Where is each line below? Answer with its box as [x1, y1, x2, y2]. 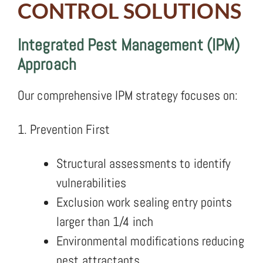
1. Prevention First [18, 120, 110, 137]
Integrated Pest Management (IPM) [18, 34, 240, 55]
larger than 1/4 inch [56, 213, 154, 230]
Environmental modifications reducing [56, 232, 244, 249]
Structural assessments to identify [56, 154, 231, 171]
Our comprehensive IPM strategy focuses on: [18, 86, 238, 103]
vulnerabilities [56, 174, 127, 191]
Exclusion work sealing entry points [56, 193, 232, 210]
